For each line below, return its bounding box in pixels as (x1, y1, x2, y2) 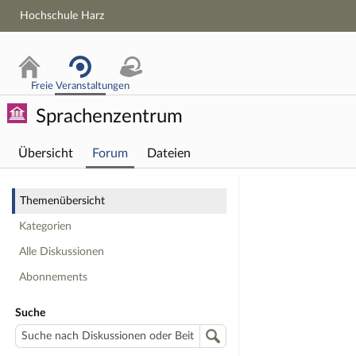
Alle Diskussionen (19, 246, 104, 257)
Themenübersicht (20, 195, 105, 207)
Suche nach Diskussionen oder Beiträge (14, 326, 207, 337)
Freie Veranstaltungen (31, 81, 130, 91)
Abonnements (19, 272, 87, 283)
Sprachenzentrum (31, 107, 183, 126)
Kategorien (19, 221, 72, 232)
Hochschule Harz (20, 10, 104, 21)
